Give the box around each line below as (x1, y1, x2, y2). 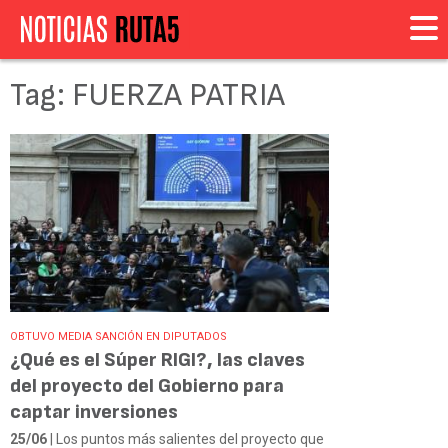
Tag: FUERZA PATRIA (10, 76, 285, 116)
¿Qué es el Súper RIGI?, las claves (10, 347, 305, 372)
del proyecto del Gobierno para (10, 373, 284, 398)
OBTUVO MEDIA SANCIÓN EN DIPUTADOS (10, 329, 227, 343)
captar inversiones (10, 399, 178, 424)
